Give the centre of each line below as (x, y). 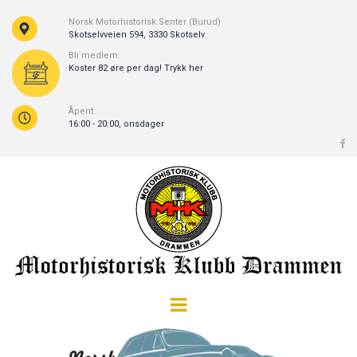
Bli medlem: (94, 55)
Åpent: (82, 111)
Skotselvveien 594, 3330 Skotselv (136, 35)
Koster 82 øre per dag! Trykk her (138, 68)
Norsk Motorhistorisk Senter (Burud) (144, 22)
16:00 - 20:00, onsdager (116, 124)
